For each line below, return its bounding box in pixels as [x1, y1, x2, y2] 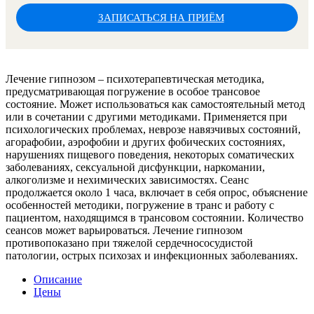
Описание [34, 273, 82, 285]
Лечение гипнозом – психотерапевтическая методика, [6, 72, 264, 85]
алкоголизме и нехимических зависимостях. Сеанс [6, 173, 249, 186]
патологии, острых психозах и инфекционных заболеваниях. [6, 249, 298, 261]
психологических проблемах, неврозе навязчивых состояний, [6, 123, 301, 135]
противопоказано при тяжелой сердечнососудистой [6, 236, 253, 249]
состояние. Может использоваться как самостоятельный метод [6, 97, 305, 110]
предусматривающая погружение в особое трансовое [6, 85, 260, 97]
